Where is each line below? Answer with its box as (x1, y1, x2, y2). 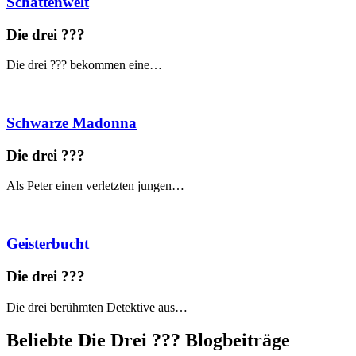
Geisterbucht (6, 235, 89, 253)
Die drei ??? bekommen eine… (6, 58, 162, 72)
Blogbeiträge (180, 330, 290, 351)
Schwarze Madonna (6, 114, 137, 131)
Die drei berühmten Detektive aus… (6, 300, 188, 314)
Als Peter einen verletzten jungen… (6, 179, 184, 193)
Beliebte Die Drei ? (6, 330, 161, 351)
